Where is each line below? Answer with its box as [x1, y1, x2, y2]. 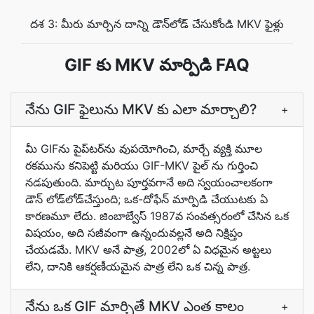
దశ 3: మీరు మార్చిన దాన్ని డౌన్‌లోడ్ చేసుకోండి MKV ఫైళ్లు [30, 17, 284, 31]
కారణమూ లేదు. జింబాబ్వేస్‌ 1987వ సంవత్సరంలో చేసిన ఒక [25, 209, 289, 223]
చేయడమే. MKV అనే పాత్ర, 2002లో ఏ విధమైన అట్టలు [25, 243, 272, 257]
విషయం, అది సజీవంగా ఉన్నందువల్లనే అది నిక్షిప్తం [25, 226, 243, 240]
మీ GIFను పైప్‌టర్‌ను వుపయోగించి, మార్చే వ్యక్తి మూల [25, 142, 262, 156]
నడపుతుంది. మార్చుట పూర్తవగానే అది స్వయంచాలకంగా [25, 175, 273, 189]
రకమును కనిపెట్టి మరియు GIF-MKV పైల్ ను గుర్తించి [25, 158, 258, 172]
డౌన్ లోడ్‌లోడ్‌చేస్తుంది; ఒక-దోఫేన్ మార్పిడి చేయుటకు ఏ [25, 192, 268, 206]
